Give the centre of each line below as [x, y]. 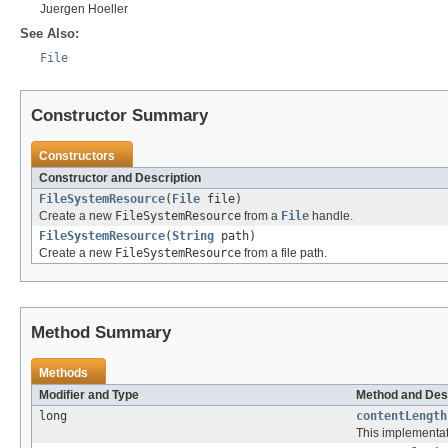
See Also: [49, 34]
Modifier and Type [89, 395]
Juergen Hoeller [84, 9]
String [193, 236]
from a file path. [284, 253]
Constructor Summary [119, 116]
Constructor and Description [120, 178]
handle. [331, 216]
